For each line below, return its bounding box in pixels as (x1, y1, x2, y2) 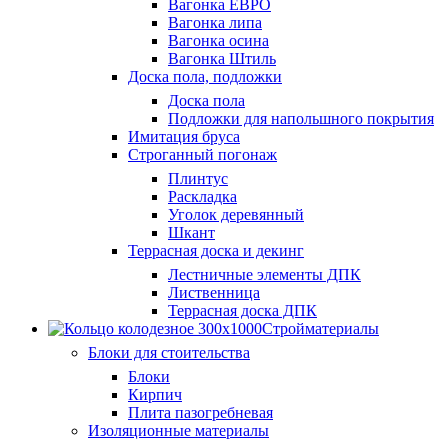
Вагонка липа (168, 14, 262, 31)
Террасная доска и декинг (128, 242, 304, 259)
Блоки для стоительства (88, 344, 250, 361)
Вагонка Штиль (168, 50, 276, 67)
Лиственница (168, 284, 260, 301)
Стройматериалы (262, 320, 379, 337)
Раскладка (168, 188, 237, 205)
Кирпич (128, 386, 182, 403)
